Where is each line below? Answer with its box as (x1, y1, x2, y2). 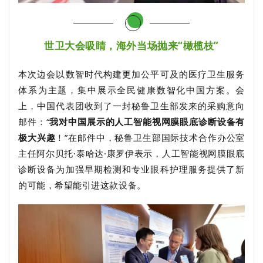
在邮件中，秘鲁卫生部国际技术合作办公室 (68, 131, 245, 144)
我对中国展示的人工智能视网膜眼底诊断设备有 (49, 116, 245, 128)
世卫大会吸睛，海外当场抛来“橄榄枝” (44, 39, 219, 53)
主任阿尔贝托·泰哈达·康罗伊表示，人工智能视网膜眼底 (18, 147, 245, 160)
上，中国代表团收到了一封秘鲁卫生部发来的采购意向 (18, 100, 245, 112)
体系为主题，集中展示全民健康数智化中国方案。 (18, 84, 236, 96)
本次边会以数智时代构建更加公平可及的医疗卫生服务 (18, 68, 245, 80)
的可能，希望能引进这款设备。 (18, 179, 146, 191)
